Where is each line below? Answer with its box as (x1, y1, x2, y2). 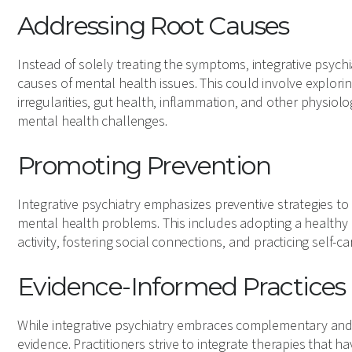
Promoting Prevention (17, 150, 270, 181)
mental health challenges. (17, 112, 167, 131)
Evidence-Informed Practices (17, 271, 346, 302)
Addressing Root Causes (17, 10, 289, 41)
